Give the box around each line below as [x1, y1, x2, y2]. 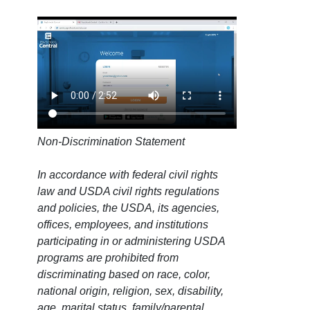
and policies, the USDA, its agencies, [37, 202, 219, 215]
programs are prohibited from [37, 252, 179, 264]
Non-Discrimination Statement [37, 136, 185, 148]
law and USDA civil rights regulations [37, 185, 219, 198]
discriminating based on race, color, [37, 268, 210, 281]
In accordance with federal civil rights [37, 169, 218, 181]
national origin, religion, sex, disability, [37, 285, 224, 298]
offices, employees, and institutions [37, 219, 208, 231]
